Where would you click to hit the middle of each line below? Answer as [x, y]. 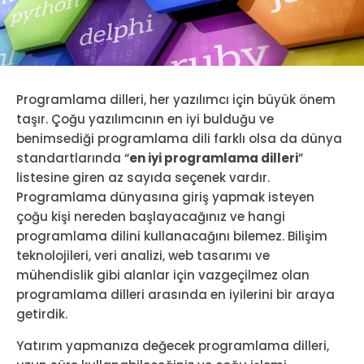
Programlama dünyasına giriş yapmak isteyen [165, 197]
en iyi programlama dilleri [214, 158]
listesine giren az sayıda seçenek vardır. [143, 177]
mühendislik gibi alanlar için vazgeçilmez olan [163, 275]
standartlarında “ [73, 158]
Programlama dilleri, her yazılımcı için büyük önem [176, 99]
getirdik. [42, 314]
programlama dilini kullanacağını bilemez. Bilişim [172, 236]
